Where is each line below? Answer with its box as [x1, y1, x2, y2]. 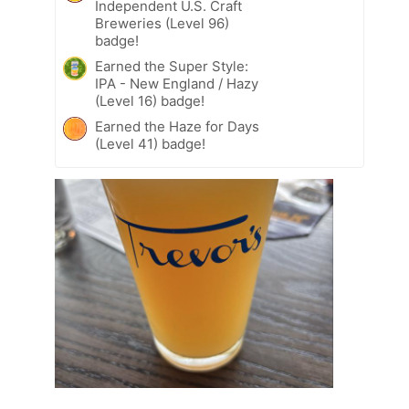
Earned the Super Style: [95, 58, 248, 76]
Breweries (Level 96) [95, 15, 229, 33]
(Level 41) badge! [95, 135, 205, 153]
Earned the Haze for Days [95, 118, 259, 136]
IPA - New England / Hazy [95, 75, 258, 93]
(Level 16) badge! [95, 92, 204, 110]
